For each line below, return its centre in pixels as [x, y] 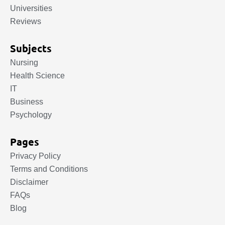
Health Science [37, 76]
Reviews [26, 21]
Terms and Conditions [49, 169]
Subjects [31, 48]
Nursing [24, 63]
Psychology [31, 115]
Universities [31, 8]
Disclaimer [29, 182]
